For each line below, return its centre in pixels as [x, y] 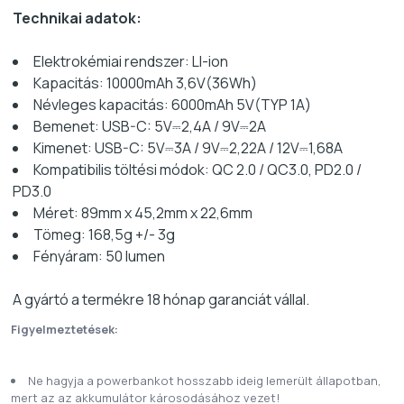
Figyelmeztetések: [64, 329]
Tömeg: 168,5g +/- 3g [104, 234]
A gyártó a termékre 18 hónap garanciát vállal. [161, 299]
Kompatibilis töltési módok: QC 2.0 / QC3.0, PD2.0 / [197, 169]
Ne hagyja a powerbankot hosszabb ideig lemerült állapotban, [204, 380]
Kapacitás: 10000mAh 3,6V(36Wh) [145, 83]
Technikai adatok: [77, 18]
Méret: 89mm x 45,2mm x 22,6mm [143, 212]
